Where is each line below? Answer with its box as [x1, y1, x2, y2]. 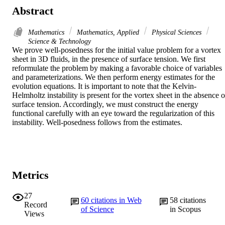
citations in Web [90, 195, 142, 204]
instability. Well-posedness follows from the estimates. [12, 118, 182, 127]
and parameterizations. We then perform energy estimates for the [12, 73, 215, 82]
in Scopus [170, 204, 201, 213]
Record [24, 200, 47, 209]
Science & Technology [28, 37, 91, 46]
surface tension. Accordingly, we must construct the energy [12, 100, 198, 109]
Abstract [12, 4, 53, 17]
